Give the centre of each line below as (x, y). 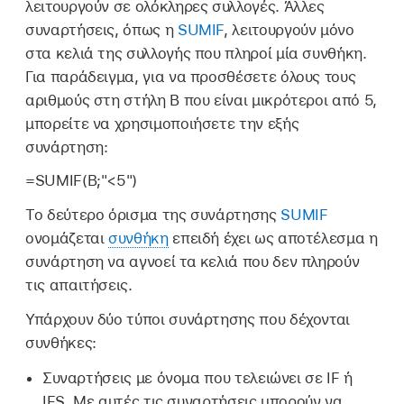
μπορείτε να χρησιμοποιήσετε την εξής (162, 123)
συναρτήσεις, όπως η (101, 29)
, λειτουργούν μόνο (289, 29)
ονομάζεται (67, 239)
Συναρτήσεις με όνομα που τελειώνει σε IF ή (197, 377)
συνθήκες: (61, 343)
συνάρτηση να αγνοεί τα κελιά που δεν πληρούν (193, 262)
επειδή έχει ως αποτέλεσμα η (273, 239)
